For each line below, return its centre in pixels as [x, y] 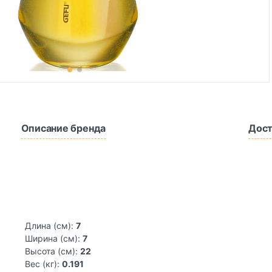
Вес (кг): [42, 264]
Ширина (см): [53, 238]
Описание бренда [63, 128]
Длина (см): [49, 226]
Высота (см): [51, 251]
